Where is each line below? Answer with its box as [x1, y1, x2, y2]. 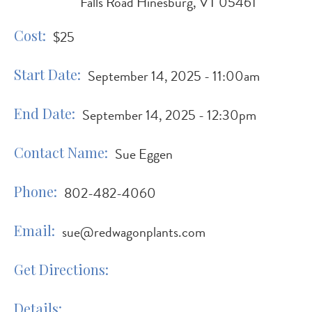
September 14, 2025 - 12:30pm [82, 104, 256, 125]
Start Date [14, 65, 77, 84]
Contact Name [14, 143, 104, 162]
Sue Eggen [115, 143, 173, 164]
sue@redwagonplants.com [62, 221, 205, 242]
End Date [14, 104, 72, 123]
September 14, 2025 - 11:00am [88, 65, 260, 86]
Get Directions [14, 260, 105, 279]
